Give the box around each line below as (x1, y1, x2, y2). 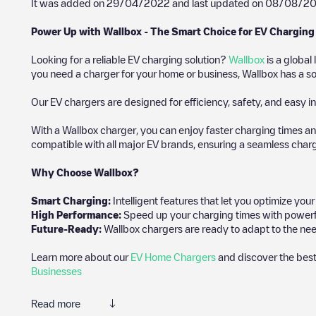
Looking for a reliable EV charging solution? (31, 54, 229, 64)
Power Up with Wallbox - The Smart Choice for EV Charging (31, 26, 315, 36)
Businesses (31, 266, 82, 276)
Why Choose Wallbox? (31, 167, 139, 177)
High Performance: (31, 209, 121, 219)
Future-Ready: (31, 224, 104, 233)
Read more (31, 298, 80, 308)
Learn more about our (31, 252, 130, 262)
